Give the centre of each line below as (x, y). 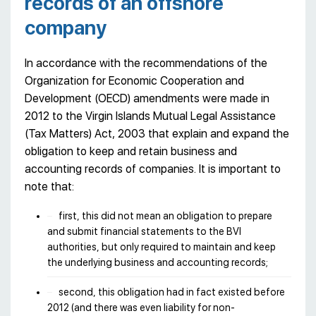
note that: (49, 187)
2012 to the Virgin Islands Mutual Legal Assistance (150, 116)
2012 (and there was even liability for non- (141, 308)
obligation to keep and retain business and (131, 152)
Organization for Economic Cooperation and (134, 81)
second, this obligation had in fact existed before (172, 292)
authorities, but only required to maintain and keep (162, 247)
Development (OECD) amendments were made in (147, 99)
